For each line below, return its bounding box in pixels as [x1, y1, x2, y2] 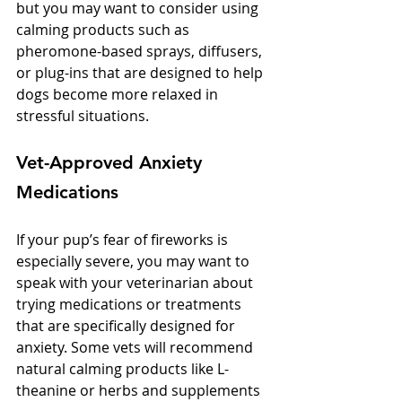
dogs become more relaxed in [16, 84, 222, 105]
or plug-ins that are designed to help [16, 63, 267, 83]
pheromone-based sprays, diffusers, [16, 41, 266, 62]
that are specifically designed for [16, 316, 239, 336]
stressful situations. [16, 106, 153, 127]
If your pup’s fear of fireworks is [16, 230, 232, 250]
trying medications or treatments [16, 294, 245, 315]
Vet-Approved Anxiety [16, 152, 207, 174]
